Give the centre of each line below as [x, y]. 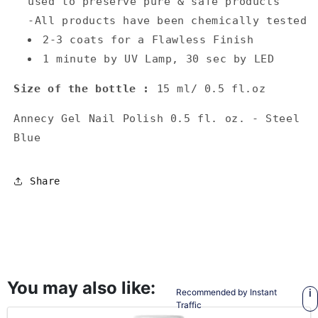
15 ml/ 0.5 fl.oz [211, 89]
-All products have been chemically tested [168, 21]
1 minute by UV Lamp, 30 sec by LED [159, 59]
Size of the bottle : [85, 89]
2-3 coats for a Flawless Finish [148, 40]
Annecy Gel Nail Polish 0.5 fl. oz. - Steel [157, 119]
